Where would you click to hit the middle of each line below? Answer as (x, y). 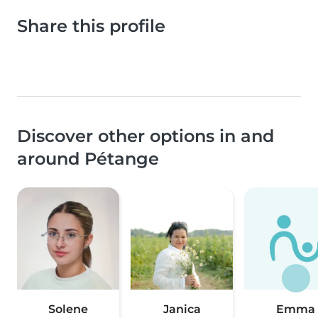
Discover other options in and (146, 136)
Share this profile (91, 26)
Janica (182, 309)
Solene (68, 309)
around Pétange (88, 159)
